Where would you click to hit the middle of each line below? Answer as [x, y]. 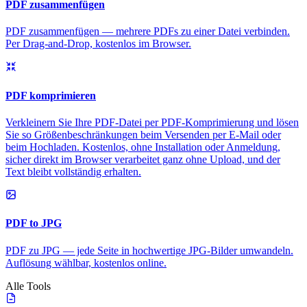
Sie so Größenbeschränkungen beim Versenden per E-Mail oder [143, 135]
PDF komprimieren [51, 95]
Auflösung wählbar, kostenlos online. [86, 262]
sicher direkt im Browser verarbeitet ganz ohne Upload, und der [143, 159]
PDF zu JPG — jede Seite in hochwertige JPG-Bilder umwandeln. [149, 250]
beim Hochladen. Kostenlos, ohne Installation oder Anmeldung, [143, 147]
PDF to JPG [34, 223]
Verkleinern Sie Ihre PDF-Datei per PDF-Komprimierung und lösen [152, 122]
